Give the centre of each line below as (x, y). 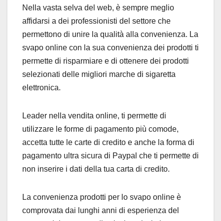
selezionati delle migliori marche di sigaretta (99, 74)
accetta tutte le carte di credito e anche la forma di (108, 142)
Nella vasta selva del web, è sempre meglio (98, 7)
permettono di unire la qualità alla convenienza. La (110, 34)
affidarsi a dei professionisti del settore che (96, 21)
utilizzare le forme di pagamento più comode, (100, 129)
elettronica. (41, 87)
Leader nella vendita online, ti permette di (94, 115)
